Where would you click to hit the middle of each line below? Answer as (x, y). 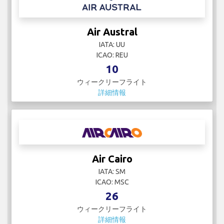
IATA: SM (112, 172)
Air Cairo (112, 159)
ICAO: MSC (112, 182)
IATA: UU (112, 45)
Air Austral (112, 32)
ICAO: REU (112, 55)
